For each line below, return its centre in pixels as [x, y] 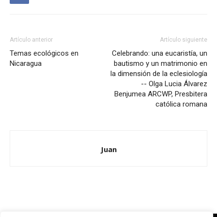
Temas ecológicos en [44, 54]
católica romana [181, 104]
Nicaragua [26, 64]
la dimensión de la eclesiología [159, 74]
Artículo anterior [31, 40]
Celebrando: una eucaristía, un [160, 54]
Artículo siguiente [184, 40]
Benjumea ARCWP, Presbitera [161, 94]
